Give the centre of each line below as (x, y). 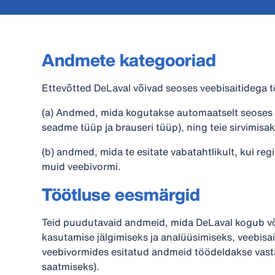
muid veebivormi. (81, 166)
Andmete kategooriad (129, 60)
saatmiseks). (71, 266)
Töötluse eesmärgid (121, 194)
